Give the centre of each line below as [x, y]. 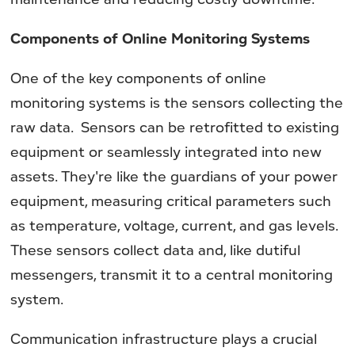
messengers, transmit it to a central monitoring [172, 275]
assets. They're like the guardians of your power [174, 176]
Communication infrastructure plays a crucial [164, 339]
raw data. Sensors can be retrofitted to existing [175, 127]
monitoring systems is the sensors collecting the [177, 103]
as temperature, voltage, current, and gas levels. [174, 225]
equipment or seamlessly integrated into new [166, 152]
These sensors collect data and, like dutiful [156, 250]
